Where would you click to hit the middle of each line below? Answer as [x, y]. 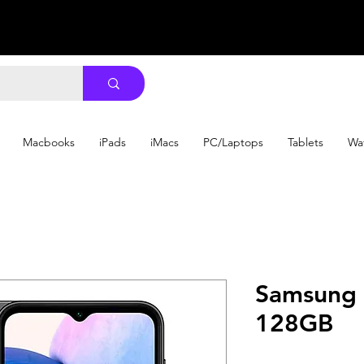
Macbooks [49, 142]
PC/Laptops [233, 142]
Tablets [305, 142]
